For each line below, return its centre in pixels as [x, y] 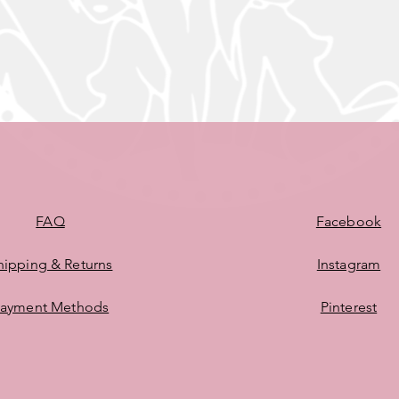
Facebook [349, 221]
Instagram [349, 264]
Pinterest [349, 306]
